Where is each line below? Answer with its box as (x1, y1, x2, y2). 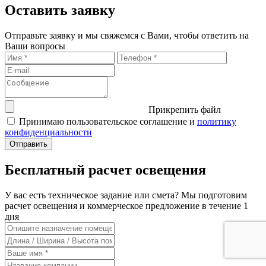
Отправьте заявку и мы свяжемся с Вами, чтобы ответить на (5, 30, 249, 40)
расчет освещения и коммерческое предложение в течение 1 (5, 200, 248, 211)
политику (197, 116, 236, 126)
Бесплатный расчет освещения (5, 161, 206, 178)
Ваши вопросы (5, 40, 65, 51)
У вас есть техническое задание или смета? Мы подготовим (5, 189, 247, 200)
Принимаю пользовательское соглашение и (19, 116, 197, 126)
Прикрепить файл (148, 104, 221, 115)
